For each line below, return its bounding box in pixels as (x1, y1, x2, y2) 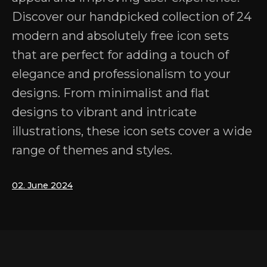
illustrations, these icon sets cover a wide (12, 124, 252, 138)
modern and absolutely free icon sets (12, 29, 229, 43)
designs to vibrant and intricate (12, 105, 197, 119)
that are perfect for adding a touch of (12, 48, 229, 62)
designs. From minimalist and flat (12, 86, 210, 100)
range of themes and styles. (12, 143, 172, 157)
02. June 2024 (12, 180, 73, 191)
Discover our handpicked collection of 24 (12, 10, 252, 24)
